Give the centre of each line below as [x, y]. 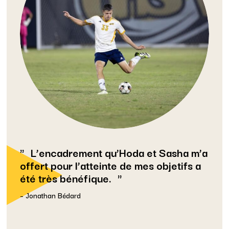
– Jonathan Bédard [50, 195]
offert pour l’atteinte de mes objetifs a [110, 165]
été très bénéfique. [65, 177]
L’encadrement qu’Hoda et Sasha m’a [119, 152]
